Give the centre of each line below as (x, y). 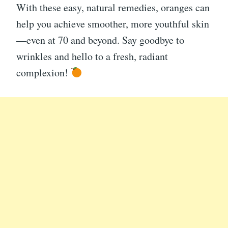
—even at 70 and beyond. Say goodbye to (100, 40)
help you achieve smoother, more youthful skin (113, 24)
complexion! (44, 73)
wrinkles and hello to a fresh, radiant (92, 56)
